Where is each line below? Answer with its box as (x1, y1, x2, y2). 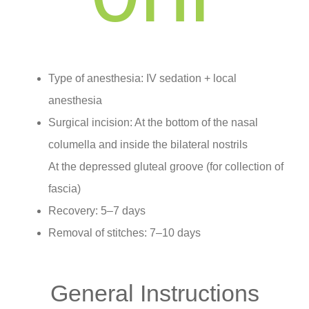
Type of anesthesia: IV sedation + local (48, 72, 237, 85)
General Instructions (50, 279, 259, 306)
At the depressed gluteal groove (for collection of (48, 161, 283, 173)
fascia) (48, 183, 81, 195)
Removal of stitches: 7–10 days (48, 227, 201, 239)
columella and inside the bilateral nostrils (48, 139, 248, 151)
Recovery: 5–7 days (48, 205, 146, 217)
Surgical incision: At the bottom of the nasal (48, 117, 258, 129)
